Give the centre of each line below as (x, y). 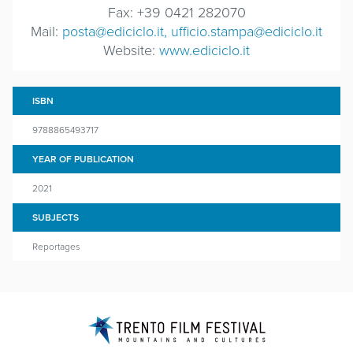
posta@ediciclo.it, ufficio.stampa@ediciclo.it (192, 31)
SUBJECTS (56, 217)
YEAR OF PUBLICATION (83, 159)
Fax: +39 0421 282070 (176, 12)
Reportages (56, 246)
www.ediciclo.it (204, 50)
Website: (131, 50)
